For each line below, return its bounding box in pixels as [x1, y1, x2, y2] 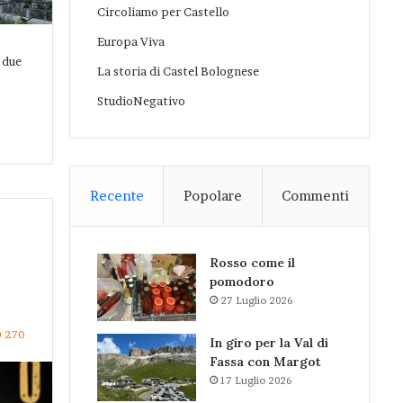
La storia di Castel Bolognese [97, 64, 259, 78]
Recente [89, 187, 144, 204]
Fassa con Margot [210, 354, 321, 370]
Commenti [282, 187, 350, 204]
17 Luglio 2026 [220, 374, 291, 387]
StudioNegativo [97, 94, 185, 108]
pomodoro [210, 273, 274, 290]
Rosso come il [210, 255, 295, 271]
